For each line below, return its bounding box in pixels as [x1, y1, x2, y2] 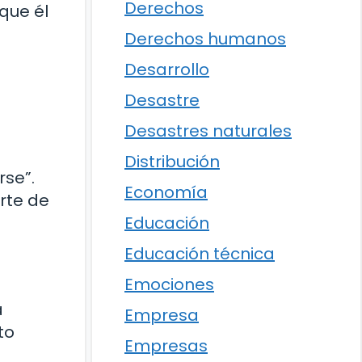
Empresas [124, 335, 208, 357]
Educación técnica [124, 242, 275, 265]
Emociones [124, 273, 214, 296]
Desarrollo [124, 58, 209, 81]
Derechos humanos [124, 27, 286, 50]
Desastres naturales [124, 120, 292, 142]
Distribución [124, 150, 220, 173]
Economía [124, 181, 208, 204]
